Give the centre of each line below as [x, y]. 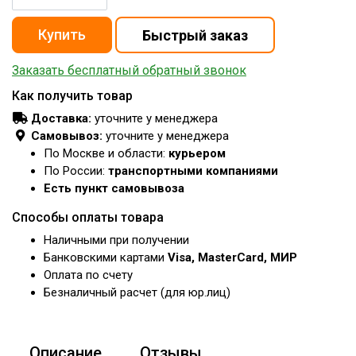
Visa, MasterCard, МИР [232, 257]
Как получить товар [72, 96]
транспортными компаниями [193, 171]
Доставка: [61, 118]
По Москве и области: [106, 153]
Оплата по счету [88, 275]
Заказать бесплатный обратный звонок [129, 70]
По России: [76, 171]
